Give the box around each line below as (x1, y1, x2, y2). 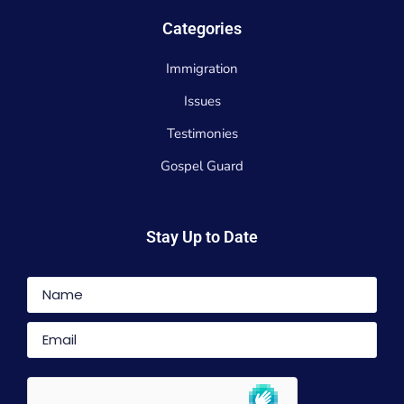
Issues (183, 91, 221, 110)
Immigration (166, 59, 238, 78)
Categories (162, 18, 242, 38)
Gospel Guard (161, 156, 243, 175)
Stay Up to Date (146, 226, 258, 246)
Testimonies (166, 124, 238, 142)
